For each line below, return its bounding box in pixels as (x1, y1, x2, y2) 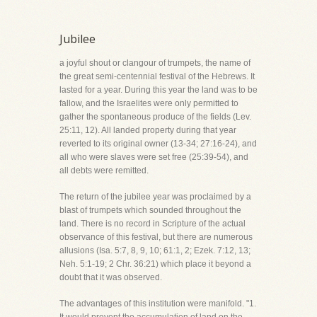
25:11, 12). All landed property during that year (59, 125, 236, 135)
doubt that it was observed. (59, 272, 162, 282)
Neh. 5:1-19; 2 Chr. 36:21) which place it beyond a (59, 259, 251, 269)
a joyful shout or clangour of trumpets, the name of (59, 58, 250, 68)
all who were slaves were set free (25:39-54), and (59, 152, 248, 162)
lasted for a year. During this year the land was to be (59, 85, 258, 95)
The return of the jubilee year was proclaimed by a (59, 192, 251, 202)
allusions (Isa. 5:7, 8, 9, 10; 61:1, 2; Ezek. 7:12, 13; (59, 246, 250, 255)
